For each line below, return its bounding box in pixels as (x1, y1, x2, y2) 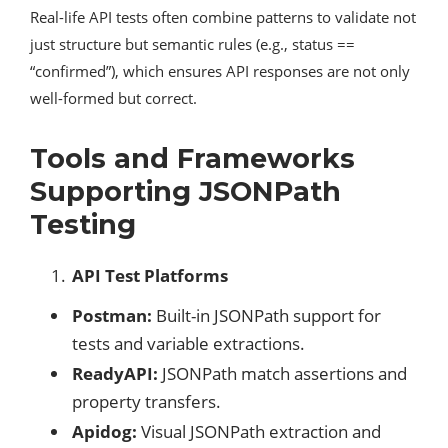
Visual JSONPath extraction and (137, 420, 381, 444)
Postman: (72, 304, 152, 328)
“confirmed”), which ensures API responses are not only (30, 61, 410, 82)
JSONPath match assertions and (158, 362, 407, 386)
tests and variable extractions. (72, 332, 305, 356)
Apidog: (72, 420, 137, 444)
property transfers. (72, 390, 221, 414)
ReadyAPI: (72, 362, 158, 386)
